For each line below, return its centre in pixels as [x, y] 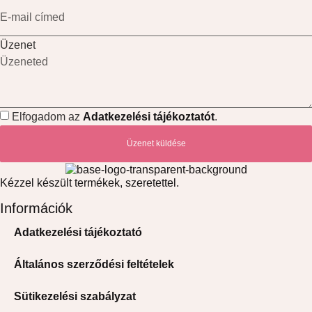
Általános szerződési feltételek [94, 264]
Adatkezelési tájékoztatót [149, 116]
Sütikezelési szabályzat [75, 296]
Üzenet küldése [156, 143]
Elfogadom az [47, 116]
